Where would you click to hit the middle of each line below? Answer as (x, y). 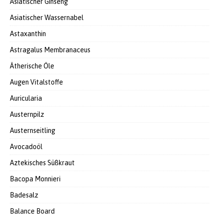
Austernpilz (27, 114)
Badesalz (24, 195)
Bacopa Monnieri (35, 179)
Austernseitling (33, 131)
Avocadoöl (26, 147)
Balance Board (32, 211)
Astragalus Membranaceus (50, 50)
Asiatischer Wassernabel (47, 18)
